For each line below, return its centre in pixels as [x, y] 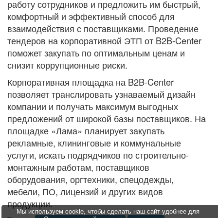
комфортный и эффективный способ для [91, 16]
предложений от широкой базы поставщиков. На [107, 118]
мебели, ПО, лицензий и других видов [85, 191]
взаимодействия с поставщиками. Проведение [103, 28]
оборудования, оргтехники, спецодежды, [91, 179]
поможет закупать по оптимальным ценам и [96, 53]
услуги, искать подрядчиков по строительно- [98, 155]
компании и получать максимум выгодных [93, 106]
